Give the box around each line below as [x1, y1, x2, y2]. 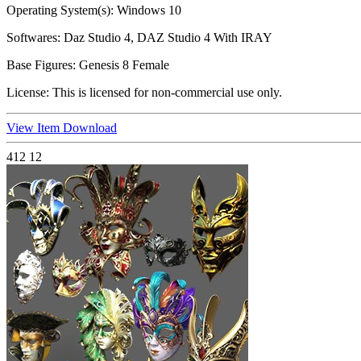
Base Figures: [6, 58, 76, 73]
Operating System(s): [6, 3, 114, 18]
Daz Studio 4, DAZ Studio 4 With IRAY [60, 31, 272, 45]
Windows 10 [114, 3, 181, 18]
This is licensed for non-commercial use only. [49, 85, 282, 100]
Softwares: [6, 31, 60, 45]
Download [63, 121, 117, 135]
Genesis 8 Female [76, 58, 169, 73]
